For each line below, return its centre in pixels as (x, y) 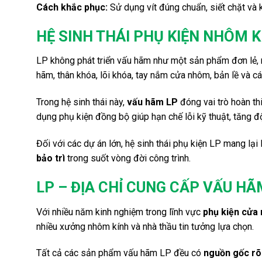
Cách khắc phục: (72, 7)
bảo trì (51, 158)
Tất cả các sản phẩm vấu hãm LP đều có (120, 253)
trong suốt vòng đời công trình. (128, 158)
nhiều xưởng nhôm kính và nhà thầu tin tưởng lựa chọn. (145, 226)
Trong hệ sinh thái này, (82, 102)
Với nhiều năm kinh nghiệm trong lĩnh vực (120, 212)
